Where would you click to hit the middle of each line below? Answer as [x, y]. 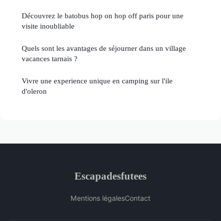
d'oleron [34, 91]
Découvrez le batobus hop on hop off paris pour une [103, 16]
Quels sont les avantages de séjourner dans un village [104, 48]
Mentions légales [98, 198]
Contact [138, 198]
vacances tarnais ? [50, 59]
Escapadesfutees [110, 176]
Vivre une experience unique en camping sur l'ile [97, 81]
